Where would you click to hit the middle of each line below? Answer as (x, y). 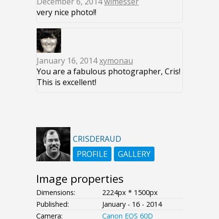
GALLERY (134, 154)
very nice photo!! (66, 12)
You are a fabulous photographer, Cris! (109, 72)
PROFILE (92, 154)
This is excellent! (66, 82)
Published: (53, 204)
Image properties (80, 179)
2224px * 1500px (130, 193)
